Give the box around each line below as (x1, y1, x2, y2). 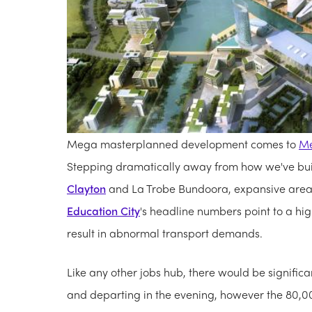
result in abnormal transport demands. (67, 225, 263, 242)
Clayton (67, 180, 106, 197)
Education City (67, 203, 140, 219)
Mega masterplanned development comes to (67, 136, 299, 153)
